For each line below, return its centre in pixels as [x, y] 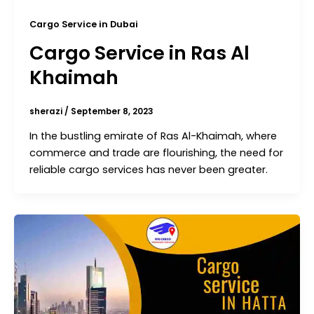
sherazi [47, 112]
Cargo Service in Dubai [83, 24]
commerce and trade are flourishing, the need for [156, 153]
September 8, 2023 [112, 112]
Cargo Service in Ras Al [139, 53]
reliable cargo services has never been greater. [148, 170]
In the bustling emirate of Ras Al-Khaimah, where [153, 136]
